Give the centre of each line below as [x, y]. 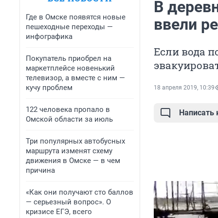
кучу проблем [49, 88]
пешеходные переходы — [69, 27]
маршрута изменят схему [69, 151]
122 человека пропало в [68, 109]
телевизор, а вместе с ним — [75, 78]
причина [40, 170]
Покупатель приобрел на [69, 58]
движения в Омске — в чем [73, 161]
